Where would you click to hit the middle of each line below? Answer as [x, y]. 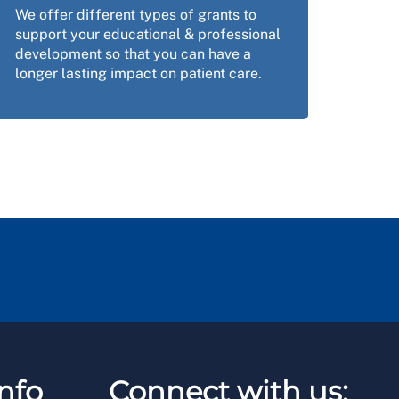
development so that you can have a [133, 54]
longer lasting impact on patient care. [138, 74]
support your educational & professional [147, 35]
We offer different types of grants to [135, 15]
